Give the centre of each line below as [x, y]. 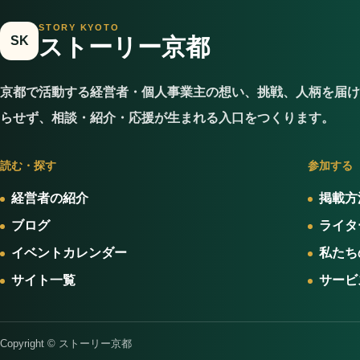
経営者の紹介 [50, 198]
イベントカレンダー [69, 253]
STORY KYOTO [79, 27]
